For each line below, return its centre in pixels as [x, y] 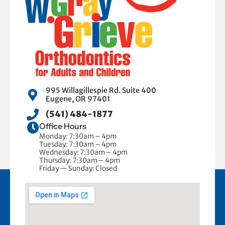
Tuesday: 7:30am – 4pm [78, 145]
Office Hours [63, 126]
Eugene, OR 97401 [78, 99]
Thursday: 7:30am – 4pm [80, 161]
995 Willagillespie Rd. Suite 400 [101, 91]
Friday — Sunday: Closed [78, 169]
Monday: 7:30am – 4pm [78, 137]
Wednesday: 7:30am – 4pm [83, 153]
